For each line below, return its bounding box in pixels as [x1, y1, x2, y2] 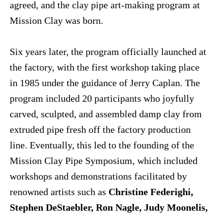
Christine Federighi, [109, 186, 193, 198]
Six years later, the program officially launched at [10, 46, 206, 57]
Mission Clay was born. [10, 15, 103, 26]
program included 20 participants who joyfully [10, 93, 194, 104]
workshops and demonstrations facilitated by [10, 171, 187, 182]
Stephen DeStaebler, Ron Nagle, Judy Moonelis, [10, 202, 208, 213]
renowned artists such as [10, 186, 109, 198]
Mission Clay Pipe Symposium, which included [10, 155, 198, 166]
